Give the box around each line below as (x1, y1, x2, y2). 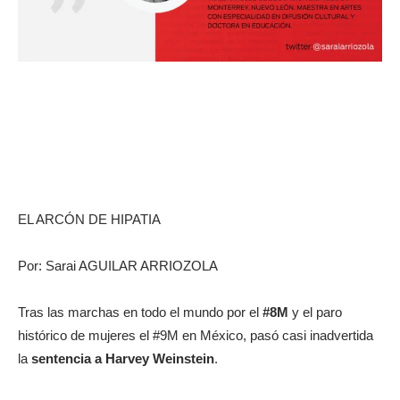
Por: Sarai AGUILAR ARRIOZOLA (18, 257, 218, 273)
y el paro (288, 304, 342, 320)
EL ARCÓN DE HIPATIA (18, 211, 161, 227)
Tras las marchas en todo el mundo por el (18, 304, 262, 320)
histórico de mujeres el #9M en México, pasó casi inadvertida (18, 327, 373, 343)
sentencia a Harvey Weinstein (28, 350, 214, 366)
